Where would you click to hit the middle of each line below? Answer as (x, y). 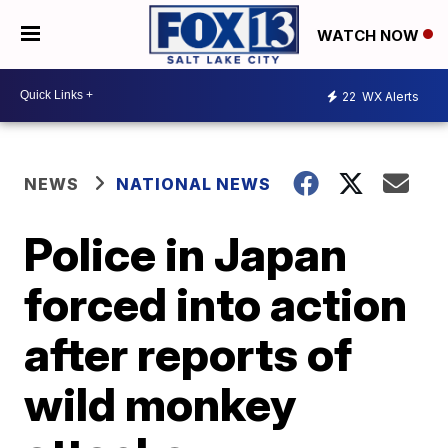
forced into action (216, 303)
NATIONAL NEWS (194, 183)
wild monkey (160, 403)
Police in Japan (186, 253)
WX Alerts (389, 97)
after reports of (188, 353)
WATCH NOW (370, 35)
